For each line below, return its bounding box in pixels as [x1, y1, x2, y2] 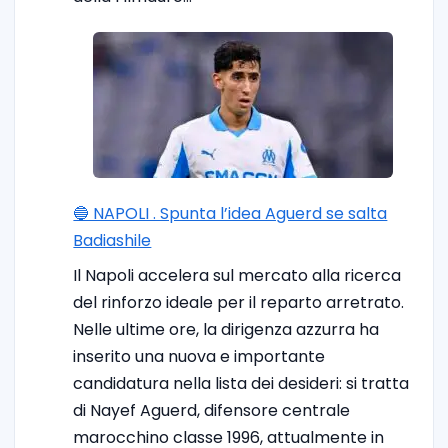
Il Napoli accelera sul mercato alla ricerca [73, 264, 402, 287]
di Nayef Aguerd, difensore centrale [73, 399, 351, 422]
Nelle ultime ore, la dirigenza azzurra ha [73, 318, 380, 341]
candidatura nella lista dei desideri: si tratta [73, 372, 410, 395]
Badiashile [73, 229, 152, 252]
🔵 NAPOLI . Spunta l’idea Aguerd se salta [73, 202, 388, 225]
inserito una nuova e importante [73, 345, 326, 368]
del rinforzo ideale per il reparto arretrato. [73, 291, 405, 314]
